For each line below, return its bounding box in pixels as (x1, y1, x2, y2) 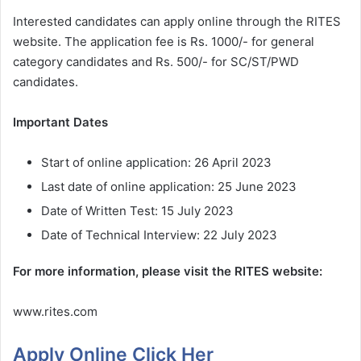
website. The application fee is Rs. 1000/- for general (13, 34, 314, 50)
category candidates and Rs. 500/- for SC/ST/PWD (13, 54, 299, 70)
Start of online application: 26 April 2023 (41, 155, 272, 171)
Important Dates (13, 114, 108, 131)
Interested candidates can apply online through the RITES (13, 14, 341, 30)
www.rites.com (13, 304, 98, 320)
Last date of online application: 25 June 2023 (41, 179, 297, 195)
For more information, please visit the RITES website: (13, 263, 322, 280)
